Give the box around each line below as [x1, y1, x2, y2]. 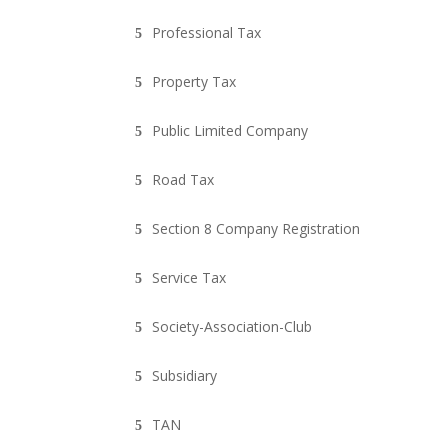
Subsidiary [152, 365, 218, 385]
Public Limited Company [152, 120, 309, 140]
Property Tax [152, 71, 237, 91]
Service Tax [152, 267, 227, 287]
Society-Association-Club [152, 316, 313, 336]
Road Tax [152, 169, 215, 189]
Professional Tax [152, 22, 262, 42]
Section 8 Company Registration [152, 218, 361, 238]
